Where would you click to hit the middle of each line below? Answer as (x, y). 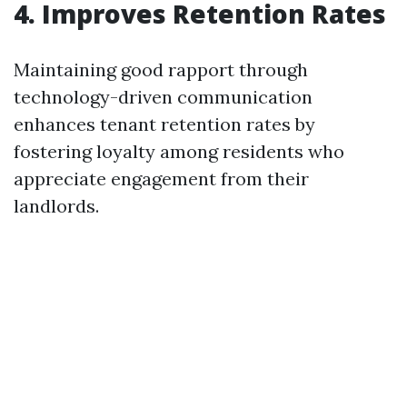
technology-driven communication (163, 97)
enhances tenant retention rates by (164, 124)
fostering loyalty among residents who (179, 151)
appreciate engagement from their (161, 179)
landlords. (56, 206)
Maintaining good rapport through (161, 69)
